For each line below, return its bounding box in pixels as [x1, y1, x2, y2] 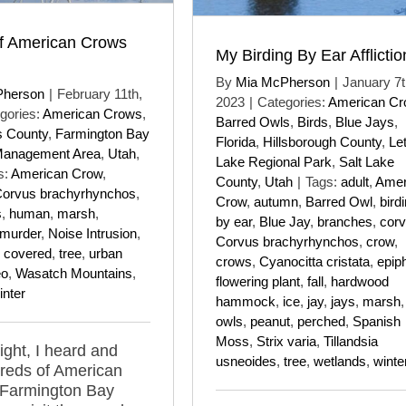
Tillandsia [324, 333, 378, 349]
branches [317, 213, 372, 229]
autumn [254, 193, 298, 209]
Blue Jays [335, 113, 394, 130]
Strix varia [256, 333, 316, 349]
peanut [250, 313, 290, 329]
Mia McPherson [236, 73, 330, 90]
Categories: [257, 93, 328, 110]
